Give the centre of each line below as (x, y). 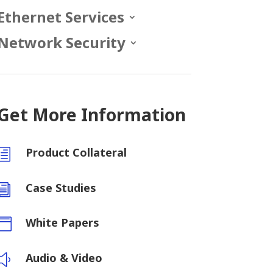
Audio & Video (64, 257)
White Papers (63, 223)
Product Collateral (76, 153)
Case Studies (61, 187)
